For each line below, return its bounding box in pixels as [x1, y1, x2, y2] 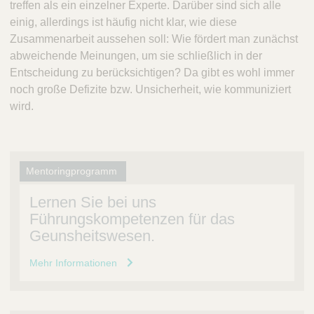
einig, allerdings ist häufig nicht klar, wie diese [10, 15, 237, 28]
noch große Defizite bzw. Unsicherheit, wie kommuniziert [10, 83, 291, 95]
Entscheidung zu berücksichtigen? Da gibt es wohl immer [10, 66, 294, 78]
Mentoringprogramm [26, 165, 120, 177]
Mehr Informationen [29, 257, 123, 268]
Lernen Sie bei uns [29, 193, 156, 211]
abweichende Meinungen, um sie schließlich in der [10, 49, 262, 62]
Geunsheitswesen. [29, 226, 163, 245]
